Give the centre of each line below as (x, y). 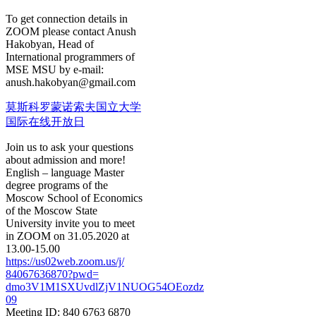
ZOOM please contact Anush (71, 31)
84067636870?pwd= (52, 274)
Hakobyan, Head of (50, 44)
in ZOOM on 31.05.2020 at (67, 236)
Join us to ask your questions (69, 147)
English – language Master (65, 172)
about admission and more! (66, 159)
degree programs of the (57, 185)
